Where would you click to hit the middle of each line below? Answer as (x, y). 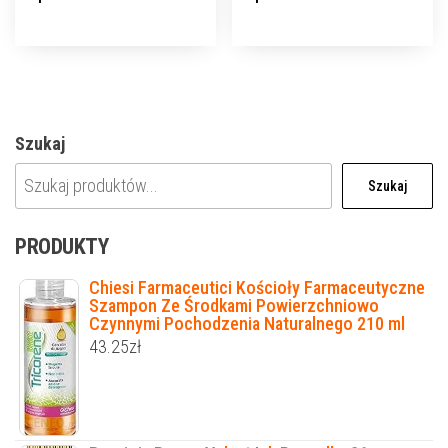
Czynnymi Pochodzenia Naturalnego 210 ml (247, 323)
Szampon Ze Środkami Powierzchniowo (234, 305)
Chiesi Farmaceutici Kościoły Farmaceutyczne (257, 287)
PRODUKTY (62, 246)
